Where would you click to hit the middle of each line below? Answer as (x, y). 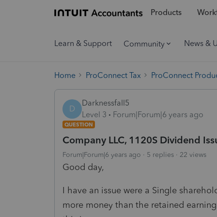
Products (166, 13)
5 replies (160, 155)
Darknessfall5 (106, 103)
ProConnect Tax (113, 75)
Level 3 (94, 114)
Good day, (85, 167)
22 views (193, 155)
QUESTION (79, 124)
